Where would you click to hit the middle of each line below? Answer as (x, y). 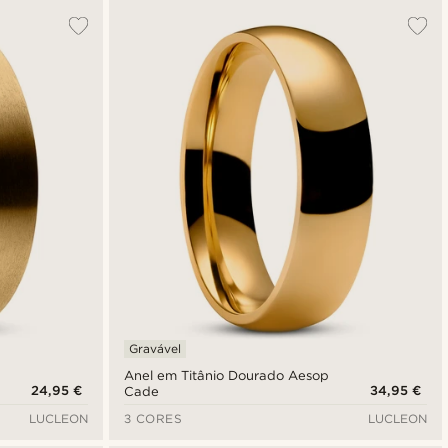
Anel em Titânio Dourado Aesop (226, 375)
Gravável (154, 348)
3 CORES (153, 418)
